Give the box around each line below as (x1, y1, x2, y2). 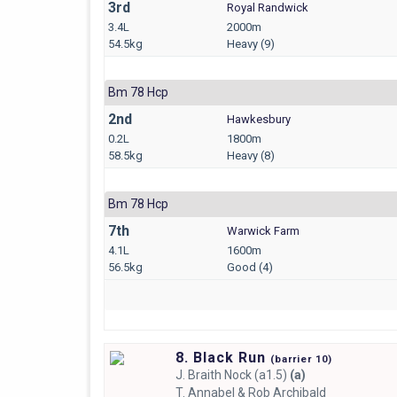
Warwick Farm (227, 223, 300, 237)
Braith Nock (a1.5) (187, 367, 287, 382)
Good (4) (227, 260, 273, 274)
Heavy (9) (227, 36, 275, 51)
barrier (274, 353, 315, 365)
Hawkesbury (227, 112, 291, 126)
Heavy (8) (227, 148, 275, 162)
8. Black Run (175, 348, 270, 366)
